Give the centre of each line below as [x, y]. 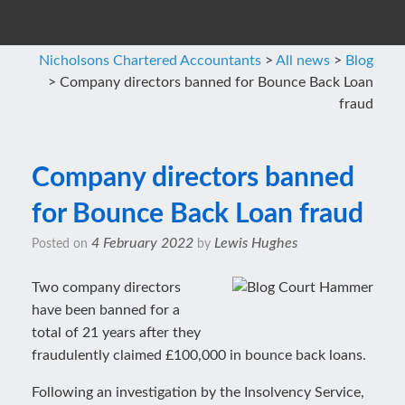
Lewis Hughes [256, 243]
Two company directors [106, 287]
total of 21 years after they [116, 333]
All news [303, 61]
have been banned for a [106, 310]
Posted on [65, 244]
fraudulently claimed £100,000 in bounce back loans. [199, 355]
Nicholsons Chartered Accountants [150, 61]
